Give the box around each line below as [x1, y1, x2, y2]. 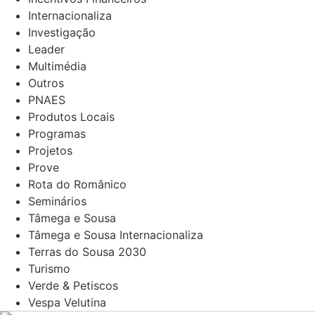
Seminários [28, 194, 86, 208]
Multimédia [28, 59, 86, 73]
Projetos [28, 143, 72, 157]
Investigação [28, 25, 96, 39]
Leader [28, 42, 65, 56]
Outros [28, 76, 64, 90]
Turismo [28, 262, 70, 276]
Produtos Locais [28, 110, 115, 124]
